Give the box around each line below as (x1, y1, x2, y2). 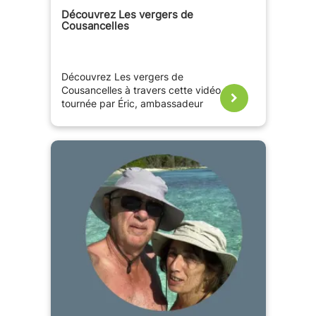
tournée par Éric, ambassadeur (61, 98, 203, 110)
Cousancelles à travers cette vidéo (61, 85, 221, 97)
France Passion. (61, 111, 134, 123)
